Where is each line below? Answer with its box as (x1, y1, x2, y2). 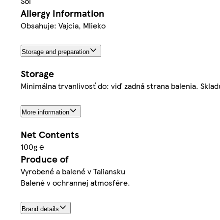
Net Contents (21, 128, 79, 141)
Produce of (21, 152, 69, 166)
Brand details (22, 205, 59, 213)
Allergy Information (21, 6, 104, 20)
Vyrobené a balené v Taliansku (21, 165, 125, 177)
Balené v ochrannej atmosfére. (21, 177, 130, 189)
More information (22, 109, 69, 116)
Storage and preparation (22, 48, 89, 55)
